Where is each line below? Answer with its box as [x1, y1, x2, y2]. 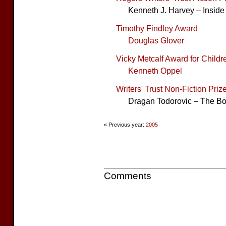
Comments [104, 171, 151, 181]
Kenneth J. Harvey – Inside [128, 6, 224, 15]
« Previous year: [104, 122, 146, 128]
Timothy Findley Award [116, 24, 198, 33]
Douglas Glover [128, 36, 184, 45]
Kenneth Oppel [128, 66, 182, 75]
